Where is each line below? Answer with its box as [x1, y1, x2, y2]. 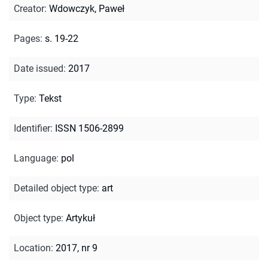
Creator [14, 2, 44, 14]
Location [14, 242, 51, 254]
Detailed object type [14, 182, 97, 194]
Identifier [14, 122, 50, 134]
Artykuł [66, 212, 95, 224]
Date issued [14, 62, 63, 74]
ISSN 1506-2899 [55, 122, 124, 134]
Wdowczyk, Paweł [49, 2, 124, 14]
